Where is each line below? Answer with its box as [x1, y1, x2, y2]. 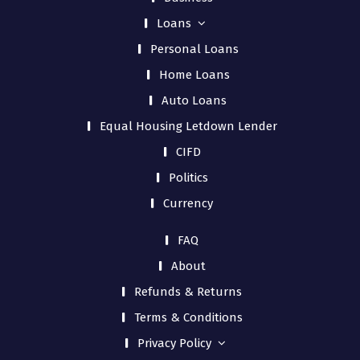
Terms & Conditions [133, 310, 243, 325]
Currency [163, 196, 213, 211]
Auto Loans [162, 93, 227, 108]
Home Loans [158, 67, 230, 83]
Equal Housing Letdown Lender [99, 119, 277, 134]
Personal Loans [149, 42, 239, 57]
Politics [168, 170, 208, 186]
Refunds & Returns [134, 284, 242, 300]
